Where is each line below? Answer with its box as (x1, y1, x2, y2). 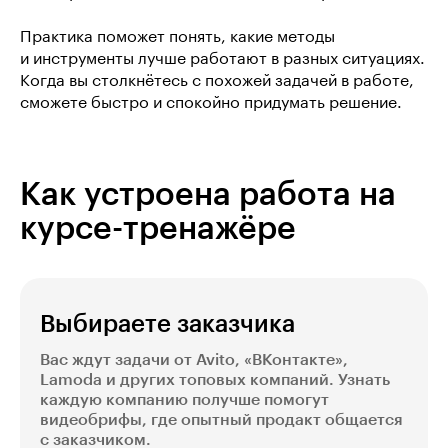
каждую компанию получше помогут (40, 391, 329, 408)
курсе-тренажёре (20, 212, 296, 245)
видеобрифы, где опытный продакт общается (40, 411, 403, 428)
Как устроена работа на (20, 178, 396, 211)
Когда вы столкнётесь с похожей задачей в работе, (20, 72, 414, 89)
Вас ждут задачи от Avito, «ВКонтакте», (40, 351, 348, 368)
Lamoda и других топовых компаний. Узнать (40, 371, 390, 388)
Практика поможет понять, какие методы (20, 28, 335, 45)
